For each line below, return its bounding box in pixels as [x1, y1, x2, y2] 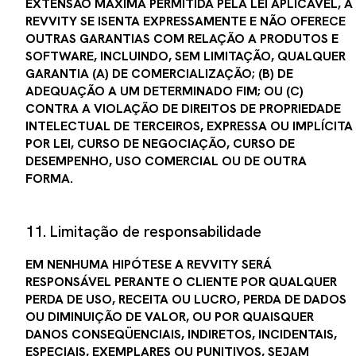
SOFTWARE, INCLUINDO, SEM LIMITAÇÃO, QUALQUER [25, 47, 346, 64]
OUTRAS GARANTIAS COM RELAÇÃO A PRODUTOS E [25, 29, 339, 47]
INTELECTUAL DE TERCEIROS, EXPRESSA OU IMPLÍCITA [25, 117, 353, 134]
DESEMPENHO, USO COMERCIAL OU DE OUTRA [25, 152, 307, 169]
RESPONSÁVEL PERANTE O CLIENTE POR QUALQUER [25, 273, 337, 290]
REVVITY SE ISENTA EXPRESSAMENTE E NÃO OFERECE [25, 12, 346, 29]
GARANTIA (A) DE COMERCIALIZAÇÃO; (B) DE [25, 64, 293, 82]
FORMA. [25, 169, 73, 187]
